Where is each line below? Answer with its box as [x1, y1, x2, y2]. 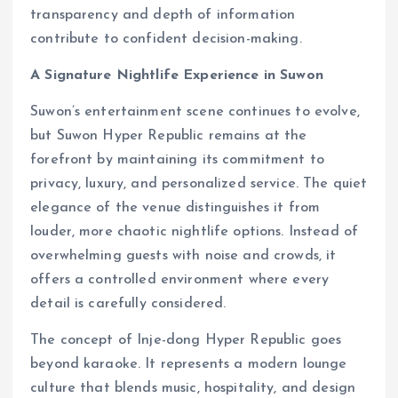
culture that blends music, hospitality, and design [30, 381, 356, 396]
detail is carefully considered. [30, 297, 227, 312]
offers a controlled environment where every [30, 273, 330, 288]
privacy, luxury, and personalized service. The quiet [30, 177, 368, 192]
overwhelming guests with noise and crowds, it [30, 249, 337, 264]
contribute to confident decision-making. [30, 32, 302, 47]
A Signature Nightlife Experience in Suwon [30, 68, 323, 84]
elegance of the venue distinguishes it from [30, 201, 321, 216]
